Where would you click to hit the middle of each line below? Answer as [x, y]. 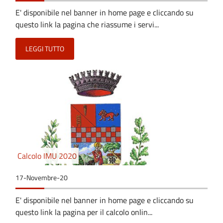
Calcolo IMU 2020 [47, 156]
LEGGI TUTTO [45, 49]
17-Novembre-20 [42, 177]
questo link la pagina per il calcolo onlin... [84, 212]
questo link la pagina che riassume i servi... [87, 24]
